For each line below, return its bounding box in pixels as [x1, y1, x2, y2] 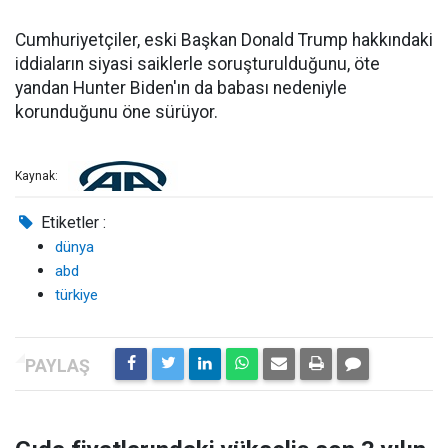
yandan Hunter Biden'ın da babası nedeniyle [15, 78, 347, 98]
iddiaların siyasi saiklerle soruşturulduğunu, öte [15, 54, 380, 74]
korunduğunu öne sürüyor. [15, 102, 218, 122]
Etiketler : [37, 213, 107, 232]
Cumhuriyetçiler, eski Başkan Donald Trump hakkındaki [15, 30, 433, 50]
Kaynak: [15, 169, 58, 184]
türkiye [55, 286, 98, 304]
